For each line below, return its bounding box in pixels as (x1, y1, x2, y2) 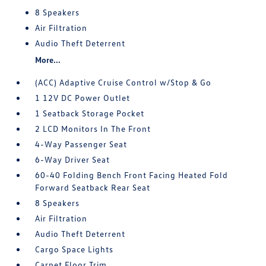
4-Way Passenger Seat (35, 139, 128, 149)
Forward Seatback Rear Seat (35, 182, 151, 192)
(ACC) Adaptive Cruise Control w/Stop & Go (35, 77, 212, 87)
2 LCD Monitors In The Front (35, 123, 151, 134)
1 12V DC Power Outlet (35, 93, 131, 103)
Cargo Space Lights (35, 244, 114, 254)
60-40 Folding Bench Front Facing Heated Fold (35, 170, 229, 180)
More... (35, 55, 61, 65)
